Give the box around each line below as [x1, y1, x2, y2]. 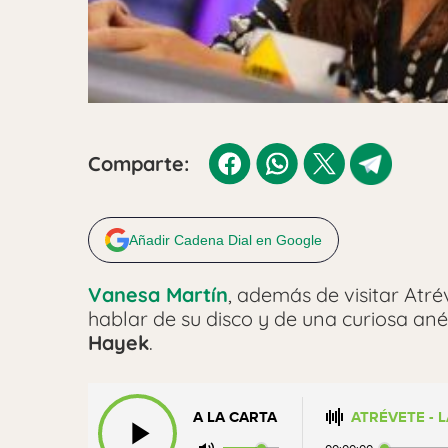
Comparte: [88, 150, 189, 176]
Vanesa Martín [88, 281, 228, 307]
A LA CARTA [193, 407, 277, 427]
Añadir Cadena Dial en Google [129, 231, 322, 248]
